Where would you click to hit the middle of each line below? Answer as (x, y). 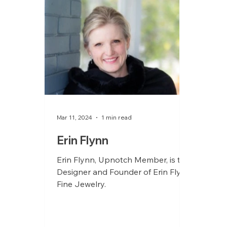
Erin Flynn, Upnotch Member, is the (124, 159)
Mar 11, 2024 (75, 118)
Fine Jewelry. (82, 184)
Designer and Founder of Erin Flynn (124, 172)
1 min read (117, 118)
